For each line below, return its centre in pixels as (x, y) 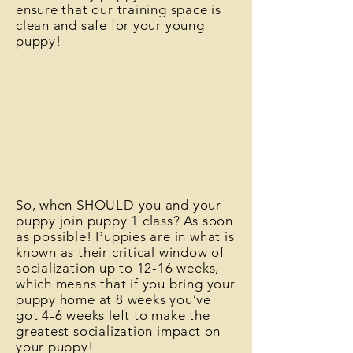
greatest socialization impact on (119, 331)
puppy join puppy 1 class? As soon (124, 221)
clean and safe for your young (110, 25)
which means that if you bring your (126, 284)
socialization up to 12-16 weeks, (118, 268)
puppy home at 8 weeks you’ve (113, 299)
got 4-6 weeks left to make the (113, 315)
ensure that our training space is (119, 9)
